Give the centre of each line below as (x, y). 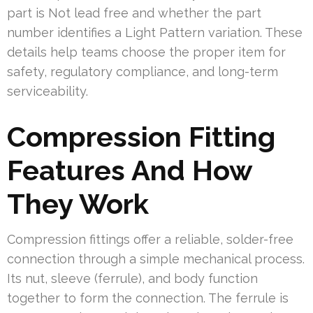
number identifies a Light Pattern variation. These (155, 32)
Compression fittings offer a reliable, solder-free (150, 239)
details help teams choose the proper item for (146, 52)
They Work (78, 203)
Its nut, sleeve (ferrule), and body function (132, 278)
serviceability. (48, 91)
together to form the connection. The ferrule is (148, 298)
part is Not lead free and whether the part (134, 13)
